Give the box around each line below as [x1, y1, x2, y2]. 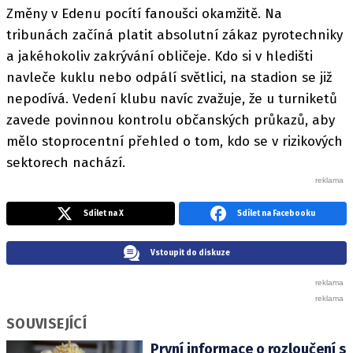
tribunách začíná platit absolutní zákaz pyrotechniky [6, 27, 343, 44]
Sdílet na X [84, 209, 124, 219]
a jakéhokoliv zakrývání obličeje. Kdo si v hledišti [6, 48, 313, 65]
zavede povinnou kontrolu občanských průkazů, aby [6, 112, 335, 129]
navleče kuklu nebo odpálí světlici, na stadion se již [6, 69, 332, 87]
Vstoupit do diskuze [150, 248, 230, 258]
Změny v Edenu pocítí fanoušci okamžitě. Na [6, 6, 282, 23]
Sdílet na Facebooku [236, 209, 315, 219]
